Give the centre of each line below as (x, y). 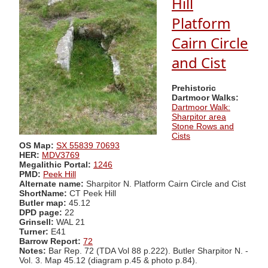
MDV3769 (61, 155)
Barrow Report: (50, 241)
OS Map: (36, 145)
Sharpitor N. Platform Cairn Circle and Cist (166, 184)
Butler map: (44, 203)
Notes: (33, 251)
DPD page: (41, 212)
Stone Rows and (203, 126)
